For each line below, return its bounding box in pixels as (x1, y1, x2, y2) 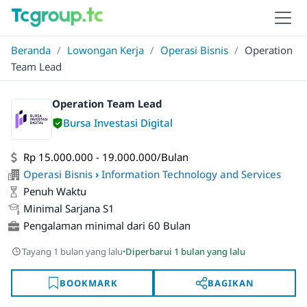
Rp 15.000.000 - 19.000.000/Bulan (23, 150, 188, 164)
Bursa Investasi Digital (63, 116, 173, 130)
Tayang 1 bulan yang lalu (22, 245, 123, 258)
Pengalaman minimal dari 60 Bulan (23, 219, 191, 232)
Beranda (11, 43, 51, 57)
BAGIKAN (208, 276, 254, 289)
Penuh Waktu (23, 184, 86, 198)
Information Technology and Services (101, 167, 281, 181)
